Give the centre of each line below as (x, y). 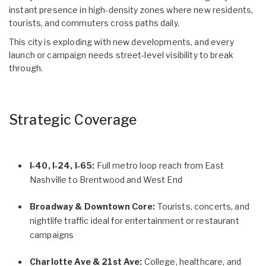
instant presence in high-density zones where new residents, (131, 9)
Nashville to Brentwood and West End (106, 179)
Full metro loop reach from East (159, 165)
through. (26, 68)
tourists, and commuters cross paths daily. (94, 23)
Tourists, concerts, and (202, 206)
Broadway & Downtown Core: (93, 206)
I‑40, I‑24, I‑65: (62, 165)
